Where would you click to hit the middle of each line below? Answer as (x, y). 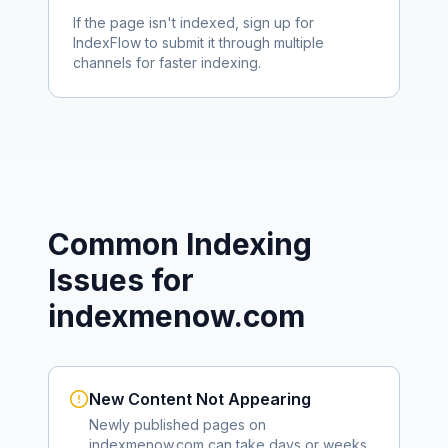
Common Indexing (180, 244)
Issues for (121, 280)
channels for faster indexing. (167, 62)
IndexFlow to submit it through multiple (198, 42)
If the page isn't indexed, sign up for (193, 22)
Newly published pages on (177, 424)
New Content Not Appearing (200, 399)
